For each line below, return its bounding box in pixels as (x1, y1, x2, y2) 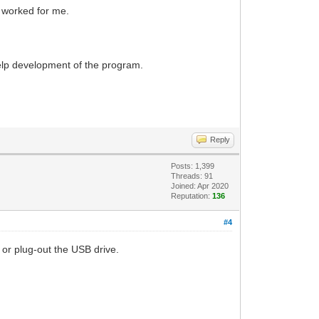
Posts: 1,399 (171, 161, 215, 170)
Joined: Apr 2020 (171, 181, 229, 190)
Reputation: (171, 191, 213, 200)
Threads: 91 (171, 171, 214, 180)
